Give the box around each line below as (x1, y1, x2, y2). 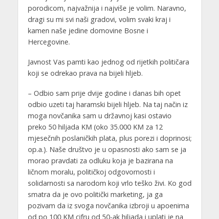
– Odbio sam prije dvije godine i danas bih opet (27, 88, 181, 98)
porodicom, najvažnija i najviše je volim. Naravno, (27, 3, 186, 13)
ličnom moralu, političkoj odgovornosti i (27, 167, 155, 176)
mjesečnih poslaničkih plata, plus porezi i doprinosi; (27, 133, 192, 143)
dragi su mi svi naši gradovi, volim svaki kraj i (27, 14, 171, 24)
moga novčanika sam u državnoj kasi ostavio (27, 110, 172, 120)
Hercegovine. (27, 37, 70, 46)
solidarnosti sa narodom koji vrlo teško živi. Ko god (27, 178, 192, 188)
